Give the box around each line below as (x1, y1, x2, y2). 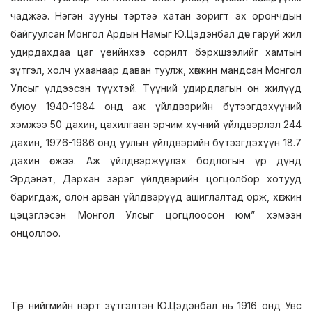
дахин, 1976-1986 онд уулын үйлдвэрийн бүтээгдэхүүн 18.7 (10, 136, 302, 148)
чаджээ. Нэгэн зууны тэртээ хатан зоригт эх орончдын (10, 10, 302, 22)
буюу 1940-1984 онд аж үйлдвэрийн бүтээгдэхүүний (10, 100, 302, 112)
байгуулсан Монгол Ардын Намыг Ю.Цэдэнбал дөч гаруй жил (10, 28, 302, 40)
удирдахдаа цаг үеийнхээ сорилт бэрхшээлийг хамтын (10, 46, 302, 58)
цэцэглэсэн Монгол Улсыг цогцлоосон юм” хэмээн (10, 209, 302, 221)
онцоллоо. (10, 227, 61, 239)
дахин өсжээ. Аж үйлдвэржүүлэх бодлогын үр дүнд (10, 155, 302, 166)
